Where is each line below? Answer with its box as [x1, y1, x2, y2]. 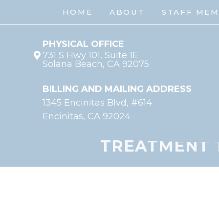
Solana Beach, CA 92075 [43, 59, 150, 70]
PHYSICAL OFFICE [43, 39, 125, 50]
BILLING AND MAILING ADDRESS [43, 84, 192, 95]
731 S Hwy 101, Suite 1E [43, 50, 139, 61]
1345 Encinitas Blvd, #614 [43, 97, 153, 109]
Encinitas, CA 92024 [43, 111, 131, 122]
